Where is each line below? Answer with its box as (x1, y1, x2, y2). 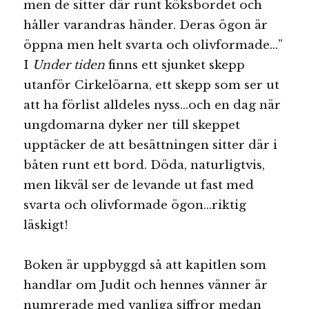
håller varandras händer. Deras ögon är (23, 17, 268, 32)
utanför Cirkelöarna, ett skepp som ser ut (23, 77, 280, 92)
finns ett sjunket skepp (108, 57, 246, 72)
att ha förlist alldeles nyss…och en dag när (23, 97, 281, 112)
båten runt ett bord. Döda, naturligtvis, (23, 157, 266, 172)
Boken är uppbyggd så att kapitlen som (23, 258, 267, 273)
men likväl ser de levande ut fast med (23, 177, 255, 192)
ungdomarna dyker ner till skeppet (23, 117, 241, 132)
